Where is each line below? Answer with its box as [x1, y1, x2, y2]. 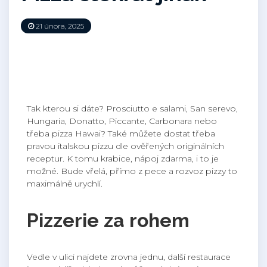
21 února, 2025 [34, 21, 84, 31]
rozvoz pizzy [176, 166, 226, 177]
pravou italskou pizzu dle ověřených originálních [27, 141, 224, 152]
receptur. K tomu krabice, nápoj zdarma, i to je [27, 153, 219, 164]
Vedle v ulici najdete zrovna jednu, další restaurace [27, 252, 231, 263]
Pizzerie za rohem [27, 209, 190, 232]
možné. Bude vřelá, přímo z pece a [27, 166, 176, 177]
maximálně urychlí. [27, 178, 103, 190]
